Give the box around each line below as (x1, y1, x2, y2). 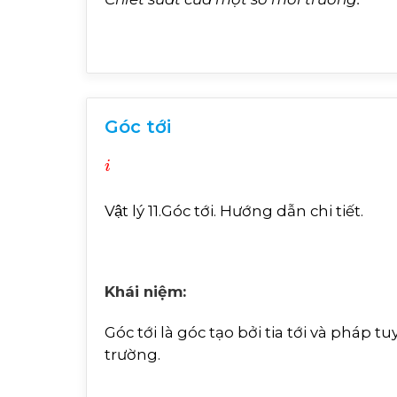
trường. (104, 345, 160, 363)
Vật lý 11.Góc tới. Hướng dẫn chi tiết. (104, 201, 363, 220)
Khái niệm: (104, 282, 186, 300)
